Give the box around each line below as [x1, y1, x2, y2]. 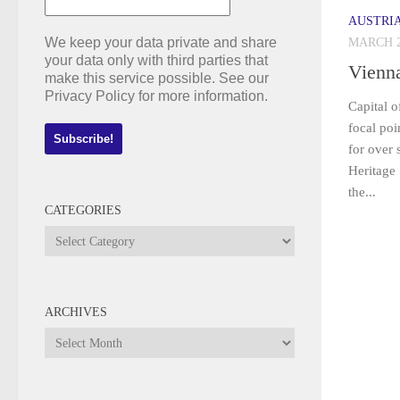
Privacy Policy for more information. [45, 88, 268, 104]
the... [348, 185, 376, 200]
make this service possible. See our [45, 71, 269, 86]
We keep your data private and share [45, 35, 277, 50]
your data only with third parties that [45, 53, 268, 68]
